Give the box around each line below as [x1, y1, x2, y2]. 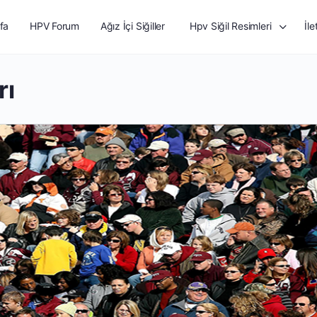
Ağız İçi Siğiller [100, 20, 165, 32]
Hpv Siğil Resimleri [189, 20, 272, 32]
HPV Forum [30, 20, 79, 32]
